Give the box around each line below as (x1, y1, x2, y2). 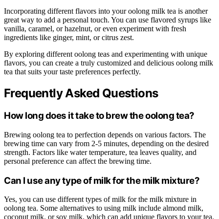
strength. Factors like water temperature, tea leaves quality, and (4, 148, 197, 156)
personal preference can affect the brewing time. (4, 156, 152, 165)
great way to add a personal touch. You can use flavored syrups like (4, 16, 211, 24)
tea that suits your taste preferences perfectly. (4, 67, 141, 76)
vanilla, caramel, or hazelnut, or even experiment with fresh (4, 24, 186, 33)
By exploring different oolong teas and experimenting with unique (4, 50, 207, 59)
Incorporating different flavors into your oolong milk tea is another (4, 7, 208, 16)
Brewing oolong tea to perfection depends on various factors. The (4, 130, 206, 139)
